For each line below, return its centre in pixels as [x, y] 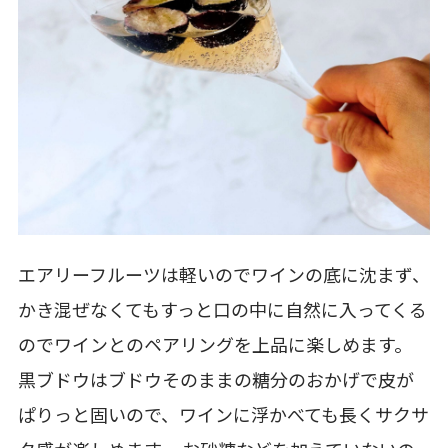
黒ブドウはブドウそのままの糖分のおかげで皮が [215, 382]
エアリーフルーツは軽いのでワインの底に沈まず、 [223, 277]
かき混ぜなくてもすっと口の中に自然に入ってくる [222, 312]
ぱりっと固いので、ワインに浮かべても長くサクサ [223, 417]
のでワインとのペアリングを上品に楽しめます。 [214, 347]
